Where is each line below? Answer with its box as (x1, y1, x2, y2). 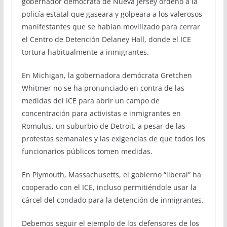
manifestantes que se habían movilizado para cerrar (21, 21, 200, 31)
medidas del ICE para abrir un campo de (21, 95, 160, 105)
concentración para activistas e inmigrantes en (21, 108, 181, 118)
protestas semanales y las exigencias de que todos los (21, 133, 205, 143)
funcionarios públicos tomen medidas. (21, 146, 153, 156)
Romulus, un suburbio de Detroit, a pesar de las (21, 121, 185, 131)
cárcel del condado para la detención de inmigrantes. (21, 195, 204, 205)
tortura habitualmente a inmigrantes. (21, 47, 149, 57)
